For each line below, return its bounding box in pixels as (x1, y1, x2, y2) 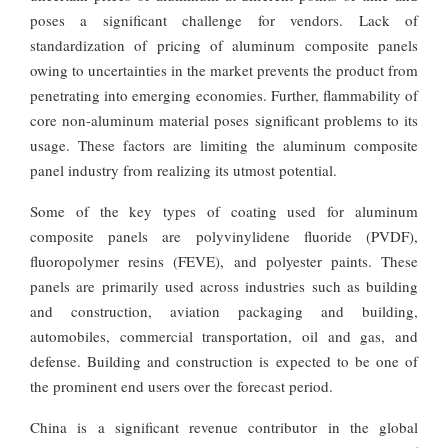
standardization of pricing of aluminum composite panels (30, 34, 418, 55)
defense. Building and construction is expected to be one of (30, 350, 418, 371)
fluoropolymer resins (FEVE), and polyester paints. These (30, 250, 418, 271)
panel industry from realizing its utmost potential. (30, 159, 337, 180)
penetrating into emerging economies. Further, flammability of (30, 84, 418, 105)
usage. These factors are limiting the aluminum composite (30, 134, 418, 155)
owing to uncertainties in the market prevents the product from (30, 59, 418, 80)
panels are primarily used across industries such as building (30, 275, 418, 296)
